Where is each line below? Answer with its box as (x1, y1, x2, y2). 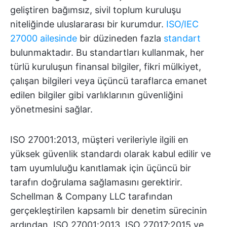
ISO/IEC (166, 19, 199, 29)
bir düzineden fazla (77, 33, 164, 44)
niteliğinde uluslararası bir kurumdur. (10, 19, 166, 29)
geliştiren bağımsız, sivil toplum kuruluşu (10, 5, 181, 15)
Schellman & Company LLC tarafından (10, 191, 173, 202)
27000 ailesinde (10, 33, 77, 44)
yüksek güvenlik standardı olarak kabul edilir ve (10, 148, 211, 159)
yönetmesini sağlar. (10, 104, 93, 115)
